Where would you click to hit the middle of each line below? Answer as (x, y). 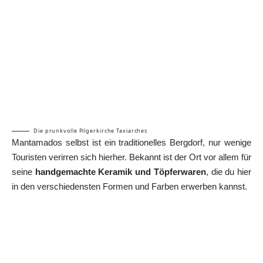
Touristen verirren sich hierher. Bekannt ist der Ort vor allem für (131, 157)
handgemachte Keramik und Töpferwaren (120, 171)
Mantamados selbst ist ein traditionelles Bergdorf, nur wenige (131, 142)
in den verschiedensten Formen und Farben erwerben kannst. (129, 186)
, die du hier (229, 171)
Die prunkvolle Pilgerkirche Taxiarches (91, 130)
